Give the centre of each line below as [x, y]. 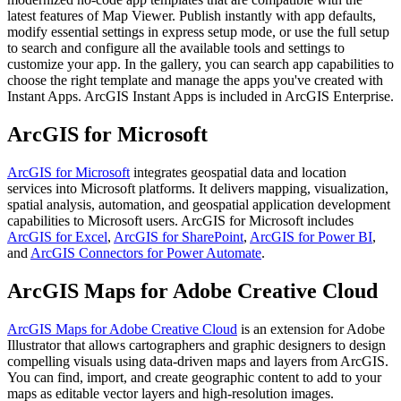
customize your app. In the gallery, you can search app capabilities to [200, 64]
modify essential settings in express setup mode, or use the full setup [198, 32]
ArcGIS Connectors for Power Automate [146, 253]
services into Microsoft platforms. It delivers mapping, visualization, [198, 189]
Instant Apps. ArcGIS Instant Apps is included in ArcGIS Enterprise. [200, 97]
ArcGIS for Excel [57, 237]
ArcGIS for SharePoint [179, 237]
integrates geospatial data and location [238, 173]
